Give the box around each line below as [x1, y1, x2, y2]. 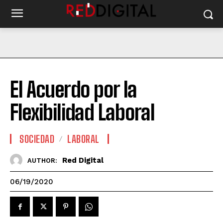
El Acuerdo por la [10, 77, 137, 102]
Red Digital [62, 155, 104, 165]
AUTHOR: [27, 156, 57, 164]
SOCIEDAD [19, 133, 54, 145]
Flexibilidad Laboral [10, 100, 155, 125]
